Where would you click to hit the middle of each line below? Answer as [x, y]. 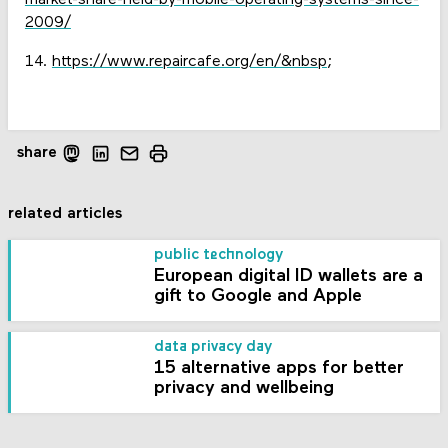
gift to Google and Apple [258, 297]
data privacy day [213, 347]
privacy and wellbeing [244, 388]
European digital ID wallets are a [289, 277]
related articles [65, 213]
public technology [219, 256]
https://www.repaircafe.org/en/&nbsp [189, 62]
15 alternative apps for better [279, 368]
